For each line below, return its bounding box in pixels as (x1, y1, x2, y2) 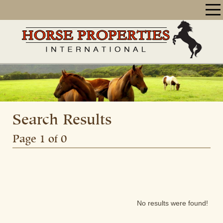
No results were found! (137, 199, 208, 208)
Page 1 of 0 (12, 134, 67, 146)
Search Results (12, 113, 111, 129)
